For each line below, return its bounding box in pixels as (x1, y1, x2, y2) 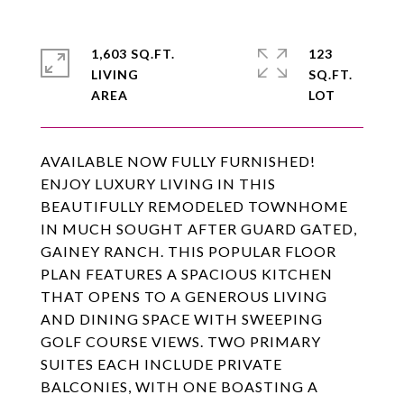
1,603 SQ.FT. (91, 46, 175, 61)
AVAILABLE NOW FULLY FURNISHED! (41, 152, 316, 170)
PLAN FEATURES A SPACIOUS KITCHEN (41, 265, 333, 282)
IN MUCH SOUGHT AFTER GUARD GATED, (41, 220, 357, 237)
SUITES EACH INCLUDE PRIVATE (41, 355, 282, 372)
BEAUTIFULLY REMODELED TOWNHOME (41, 197, 348, 215)
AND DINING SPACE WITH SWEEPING (41, 310, 323, 327)
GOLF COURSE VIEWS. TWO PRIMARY (41, 333, 321, 350)
